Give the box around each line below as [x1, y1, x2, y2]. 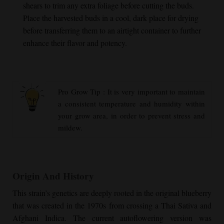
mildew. [58, 122, 83, 132]
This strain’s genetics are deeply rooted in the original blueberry [12, 187, 211, 198]
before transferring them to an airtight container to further [22, 24, 201, 35]
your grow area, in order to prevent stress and [58, 110, 205, 120]
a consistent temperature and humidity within [58, 98, 205, 108]
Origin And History [12, 168, 94, 183]
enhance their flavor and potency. [22, 37, 127, 48]
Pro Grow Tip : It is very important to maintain [58, 86, 205, 96]
